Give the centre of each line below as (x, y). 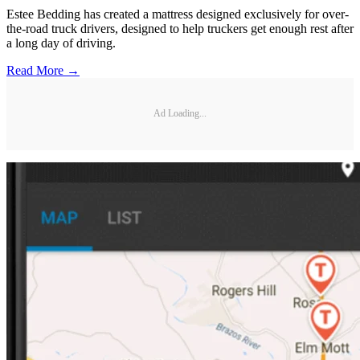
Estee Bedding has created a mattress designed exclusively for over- (178, 14)
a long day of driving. (61, 43)
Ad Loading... (180, 114)
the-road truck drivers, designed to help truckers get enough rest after (180, 28)
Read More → (43, 70)
